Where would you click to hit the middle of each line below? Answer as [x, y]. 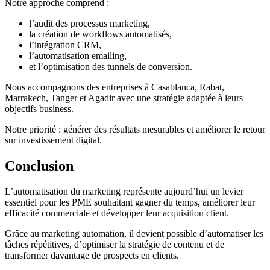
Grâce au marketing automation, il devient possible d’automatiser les [134, 234]
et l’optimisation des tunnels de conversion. [111, 67]
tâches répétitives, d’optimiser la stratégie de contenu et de [115, 245]
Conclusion [39, 166]
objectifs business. [39, 109]
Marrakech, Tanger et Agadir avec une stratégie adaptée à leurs [124, 98]
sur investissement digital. [53, 140]
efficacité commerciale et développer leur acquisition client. [117, 213]
